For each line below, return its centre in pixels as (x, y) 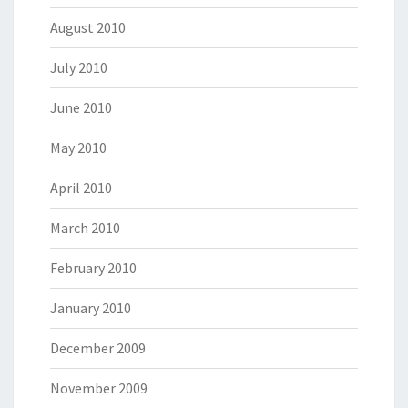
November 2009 (99, 388)
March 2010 (85, 228)
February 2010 (93, 268)
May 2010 (78, 148)
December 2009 (98, 348)
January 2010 (91, 308)
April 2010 (81, 188)
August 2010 (88, 28)
